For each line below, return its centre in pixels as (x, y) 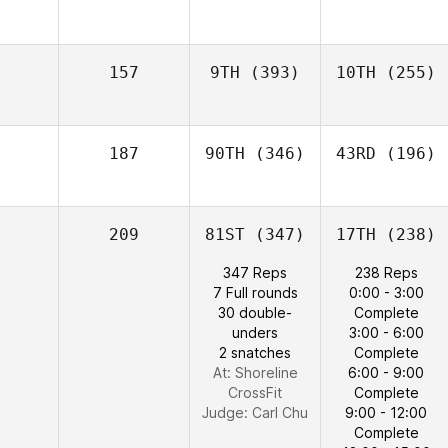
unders (255, 332)
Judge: (227, 412)
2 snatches (255, 352)
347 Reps (255, 272)
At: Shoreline (255, 372)
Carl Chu (280, 412)
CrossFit (255, 392)
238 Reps (386, 272)
